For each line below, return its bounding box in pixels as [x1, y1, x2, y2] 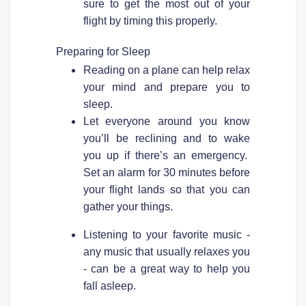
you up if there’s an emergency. [83, 149, 251, 161]
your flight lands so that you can [83, 183, 251, 195]
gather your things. [83, 200, 173, 212]
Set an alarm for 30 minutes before [83, 166, 251, 178]
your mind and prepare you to [83, 81, 251, 93]
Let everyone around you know [83, 115, 251, 127]
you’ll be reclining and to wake [83, 132, 251, 144]
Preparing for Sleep [55, 45, 150, 57]
